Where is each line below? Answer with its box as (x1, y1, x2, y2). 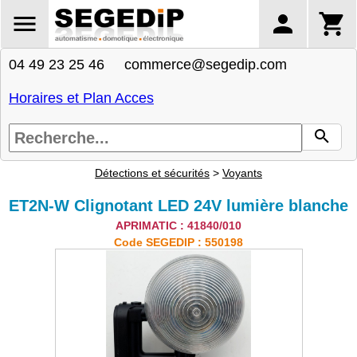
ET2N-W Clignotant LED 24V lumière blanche (9, 197, 348, 214)
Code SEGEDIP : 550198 (114, 236, 243, 249)
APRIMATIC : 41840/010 (116, 219, 241, 232)
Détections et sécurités (95, 167, 210, 179)
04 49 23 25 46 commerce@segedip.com (9, 57, 287, 73)
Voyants (222, 167, 262, 179)
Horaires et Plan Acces (9, 90, 154, 106)
